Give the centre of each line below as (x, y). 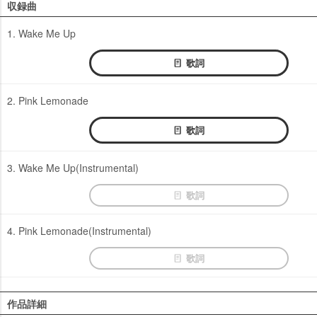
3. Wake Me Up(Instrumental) (73, 167)
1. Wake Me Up (41, 33)
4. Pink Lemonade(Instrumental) (79, 230)
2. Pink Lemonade (48, 100)
